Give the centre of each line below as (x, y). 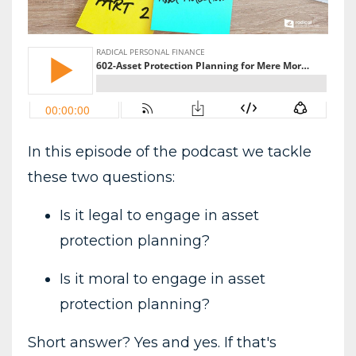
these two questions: (101, 177)
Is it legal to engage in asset (159, 215)
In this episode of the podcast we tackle (170, 151)
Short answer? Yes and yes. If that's (152, 342)
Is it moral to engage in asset (163, 279)
